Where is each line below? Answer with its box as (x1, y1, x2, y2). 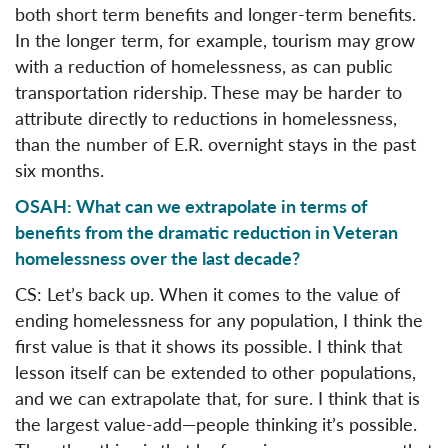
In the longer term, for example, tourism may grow (15, 26, 415, 52)
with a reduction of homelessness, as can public (15, 52, 393, 78)
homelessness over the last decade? (15, 244, 300, 270)
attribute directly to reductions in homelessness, (15, 104, 397, 130)
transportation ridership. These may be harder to (15, 78, 402, 104)
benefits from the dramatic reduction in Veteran (15, 218, 398, 244)
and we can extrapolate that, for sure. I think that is (15, 384, 420, 410)
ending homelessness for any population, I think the (15, 306, 423, 332)
